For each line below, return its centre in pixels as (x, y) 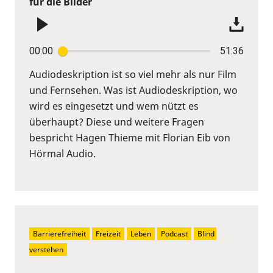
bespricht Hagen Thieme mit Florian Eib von (130, 137)
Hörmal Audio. (62, 153)
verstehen (46, 249)
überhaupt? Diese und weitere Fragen (117, 122)
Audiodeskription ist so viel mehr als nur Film (133, 74)
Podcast (174, 233)
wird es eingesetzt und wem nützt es (114, 106)
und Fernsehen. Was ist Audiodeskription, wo (133, 90)
